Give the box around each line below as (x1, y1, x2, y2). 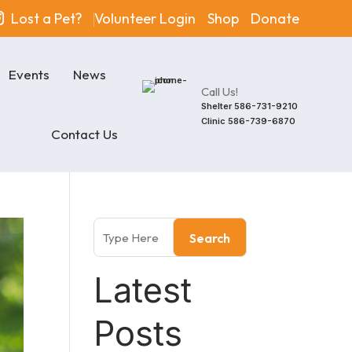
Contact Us (50, 126, 118, 142)
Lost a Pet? (10, 9, 82, 27)
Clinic (200, 115, 228, 126)
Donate (250, 9, 299, 27)
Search (189, 230, 230, 246)
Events (8, 66, 49, 82)
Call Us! (200, 84, 238, 99)
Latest (93, 269, 192, 310)
